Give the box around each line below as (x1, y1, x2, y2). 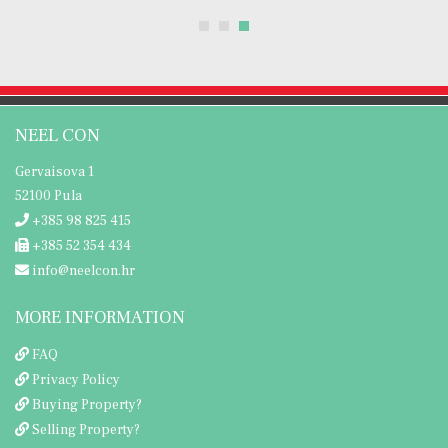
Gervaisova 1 (15, 162, 94, 181)
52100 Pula (15, 186, 82, 205)
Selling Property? (32, 420, 140, 439)
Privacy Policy (32, 370, 120, 389)
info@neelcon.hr (29, 261, 135, 280)
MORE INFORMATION (15, 305, 185, 329)
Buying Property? (32, 395, 142, 414)
